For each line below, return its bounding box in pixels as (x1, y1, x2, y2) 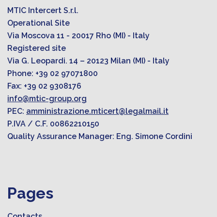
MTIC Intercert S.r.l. (7, 5, 78, 15)
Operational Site (7, 18, 70, 28)
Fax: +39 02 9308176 (7, 81, 81, 91)
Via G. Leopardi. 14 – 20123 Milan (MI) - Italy (7, 56, 170, 65)
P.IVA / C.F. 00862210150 (7, 119, 99, 128)
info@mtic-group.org (7, 93, 87, 103)
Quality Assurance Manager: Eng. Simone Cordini (7, 131, 192, 141)
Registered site (7, 43, 66, 53)
